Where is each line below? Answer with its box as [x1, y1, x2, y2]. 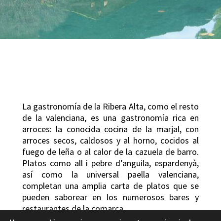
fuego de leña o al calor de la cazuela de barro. [22, 146, 199, 158]
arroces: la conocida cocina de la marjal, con [22, 123, 199, 135]
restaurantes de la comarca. [22, 203, 125, 215]
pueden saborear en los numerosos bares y [22, 191, 199, 203]
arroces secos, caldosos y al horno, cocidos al [22, 135, 199, 147]
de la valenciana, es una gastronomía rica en [22, 112, 199, 124]
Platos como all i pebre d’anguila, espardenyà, [22, 157, 199, 169]
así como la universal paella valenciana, [22, 169, 199, 181]
